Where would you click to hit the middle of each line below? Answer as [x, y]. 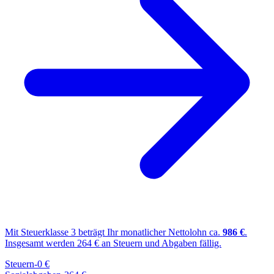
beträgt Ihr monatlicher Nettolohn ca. [149, 232]
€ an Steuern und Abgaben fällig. [157, 243]
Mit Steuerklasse [38, 232]
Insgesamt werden [41, 243]
